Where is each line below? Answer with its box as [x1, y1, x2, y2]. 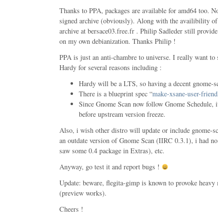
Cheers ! [59, 204, 83, 214]
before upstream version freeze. [79, 109, 165, 119]
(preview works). [59, 188, 107, 198]
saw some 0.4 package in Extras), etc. [59, 145, 164, 155]
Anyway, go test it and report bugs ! [59, 162, 162, 171]
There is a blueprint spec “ [79, 89, 152, 98]
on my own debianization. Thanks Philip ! [59, 36, 176, 46]
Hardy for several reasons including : [59, 62, 162, 72]
